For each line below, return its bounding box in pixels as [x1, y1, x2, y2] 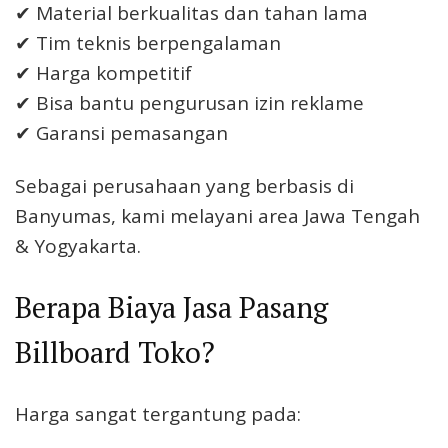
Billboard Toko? [15, 333, 215, 372]
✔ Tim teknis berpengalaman [15, 29, 281, 56]
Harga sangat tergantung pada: [15, 400, 301, 427]
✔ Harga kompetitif [15, 59, 192, 86]
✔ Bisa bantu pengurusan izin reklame [15, 89, 364, 116]
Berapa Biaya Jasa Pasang [15, 288, 328, 327]
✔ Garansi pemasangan [15, 119, 228, 146]
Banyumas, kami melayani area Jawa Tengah [15, 203, 420, 230]
